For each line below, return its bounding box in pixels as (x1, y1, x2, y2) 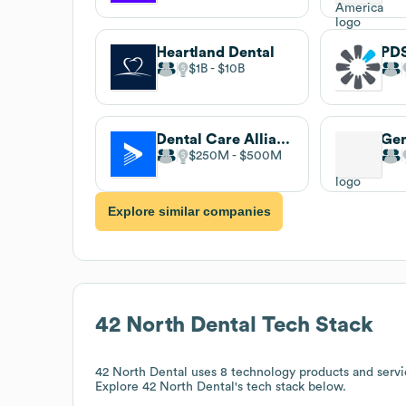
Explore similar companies (107, 204, 271, 219)
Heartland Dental (156, 44, 275, 60)
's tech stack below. (235, 380, 346, 393)
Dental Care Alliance (276, 131, 290, 147)
